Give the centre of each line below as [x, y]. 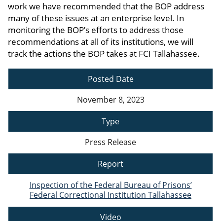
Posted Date [110, 79]
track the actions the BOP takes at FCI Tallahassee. [104, 54]
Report [110, 164]
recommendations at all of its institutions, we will [101, 42]
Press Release [110, 142]
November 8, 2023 [110, 100]
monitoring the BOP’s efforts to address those [96, 30]
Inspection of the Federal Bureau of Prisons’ [110, 185]
